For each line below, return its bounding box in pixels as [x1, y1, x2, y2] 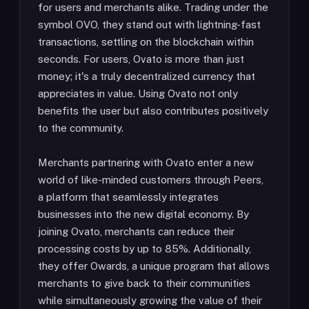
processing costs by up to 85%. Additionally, [38, 243, 251, 255]
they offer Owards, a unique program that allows [38, 260, 270, 272]
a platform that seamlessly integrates [38, 191, 219, 203]
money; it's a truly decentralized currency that [38, 70, 255, 82]
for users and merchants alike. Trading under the [38, 1, 268, 13]
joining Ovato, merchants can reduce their [38, 226, 235, 237]
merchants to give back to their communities [38, 277, 250, 289]
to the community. [38, 122, 123, 134]
